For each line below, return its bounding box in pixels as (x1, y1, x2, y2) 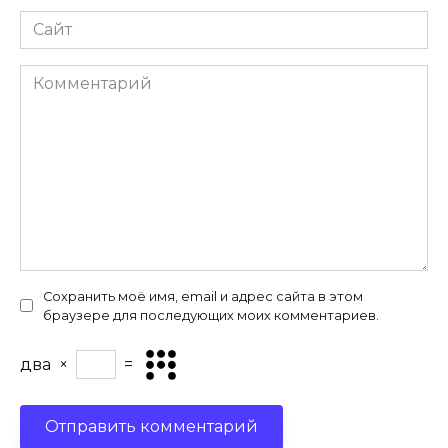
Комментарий (19, 65, 138, 85)
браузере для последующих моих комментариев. (43, 307, 379, 323)
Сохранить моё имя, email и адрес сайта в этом (43, 288, 363, 304)
